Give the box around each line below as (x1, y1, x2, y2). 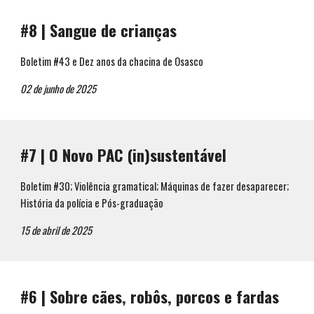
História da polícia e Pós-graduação (20, 196, 164, 210)
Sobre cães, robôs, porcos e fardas (50, 285, 280, 308)
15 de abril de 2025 (20, 223, 93, 238)
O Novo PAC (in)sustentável (49, 143, 227, 167)
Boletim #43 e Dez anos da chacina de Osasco (20, 54, 204, 69)
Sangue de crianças (50, 18, 177, 42)
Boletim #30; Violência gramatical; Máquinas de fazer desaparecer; (20, 179, 289, 193)
